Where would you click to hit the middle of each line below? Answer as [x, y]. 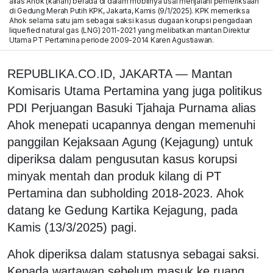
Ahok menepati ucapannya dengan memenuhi [131, 125]
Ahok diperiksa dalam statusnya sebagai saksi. [133, 254]
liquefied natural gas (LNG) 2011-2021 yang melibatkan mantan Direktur [129, 30]
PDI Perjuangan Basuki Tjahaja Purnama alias [132, 108]
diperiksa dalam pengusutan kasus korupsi [122, 159]
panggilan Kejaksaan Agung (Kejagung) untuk [130, 142]
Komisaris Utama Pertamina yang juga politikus [135, 90]
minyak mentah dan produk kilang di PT [114, 176]
